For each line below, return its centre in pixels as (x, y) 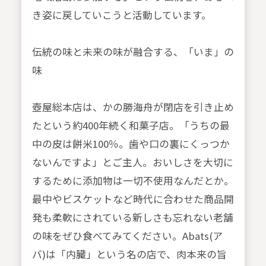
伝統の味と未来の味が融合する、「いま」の (133, 52)
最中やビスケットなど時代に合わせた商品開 (133, 199)
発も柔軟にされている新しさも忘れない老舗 (132, 218)
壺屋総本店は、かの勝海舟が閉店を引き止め (133, 107)
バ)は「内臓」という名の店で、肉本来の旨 (129, 254)
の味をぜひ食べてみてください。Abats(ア (127, 236)
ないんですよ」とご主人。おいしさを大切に (132, 162)
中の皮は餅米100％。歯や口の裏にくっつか (131, 144)
